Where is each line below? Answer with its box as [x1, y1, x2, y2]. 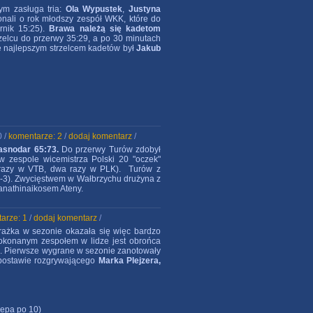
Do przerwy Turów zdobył [58, 145, 161, 154]
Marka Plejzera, [98, 256, 161, 265]
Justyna [129, 4, 161, 14]
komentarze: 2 [8, 131, 62, 141]
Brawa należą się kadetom [49, 24, 161, 34]
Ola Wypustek [65, 4, 123, 14]
